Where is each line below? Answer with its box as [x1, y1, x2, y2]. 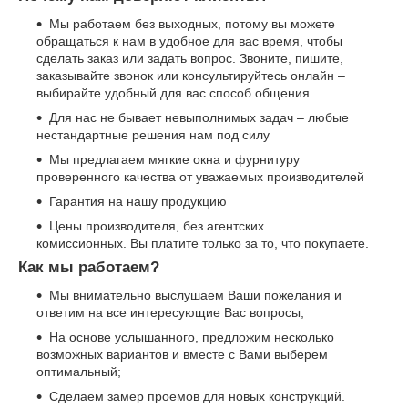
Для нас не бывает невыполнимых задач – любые [49, 110, 349, 125]
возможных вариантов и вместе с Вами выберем [36, 346, 328, 362]
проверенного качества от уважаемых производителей [36, 169, 364, 184]
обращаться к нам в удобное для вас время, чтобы [36, 34, 342, 48]
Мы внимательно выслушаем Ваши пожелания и [49, 287, 342, 302]
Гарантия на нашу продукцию [49, 194, 227, 209]
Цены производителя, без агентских [49, 219, 264, 233]
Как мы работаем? [18, 259, 159, 276]
